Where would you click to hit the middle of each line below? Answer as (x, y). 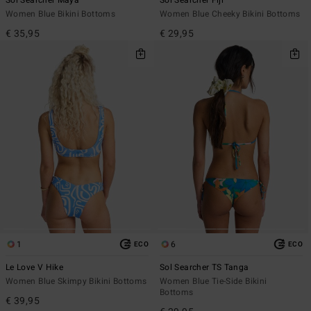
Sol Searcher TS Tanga (204, 267)
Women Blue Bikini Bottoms (60, 14)
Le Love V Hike (35, 267)
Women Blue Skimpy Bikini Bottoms (76, 281)
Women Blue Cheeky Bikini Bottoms (230, 14)
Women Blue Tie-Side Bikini (213, 281)
